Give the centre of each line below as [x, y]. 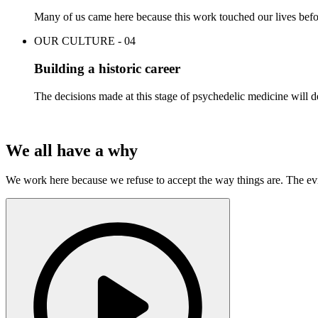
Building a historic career [107, 68]
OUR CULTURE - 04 [85, 41]
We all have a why [72, 150]
